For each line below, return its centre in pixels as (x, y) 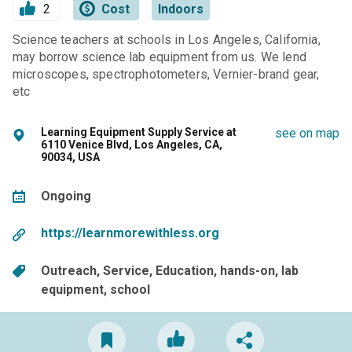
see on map (307, 134)
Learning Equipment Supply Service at (139, 132)
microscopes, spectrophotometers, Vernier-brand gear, (166, 75)
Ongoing (66, 196)
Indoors (180, 9)
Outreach (69, 270)
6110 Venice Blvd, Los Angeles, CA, (132, 145)
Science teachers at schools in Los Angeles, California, (167, 40)
